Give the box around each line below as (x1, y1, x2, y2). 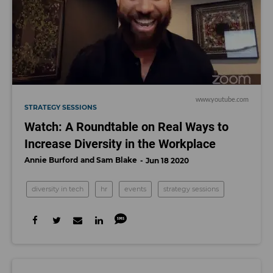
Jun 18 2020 (146, 156, 189, 165)
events (124, 185, 146, 193)
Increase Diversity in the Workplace (24, 136, 216, 151)
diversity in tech (32, 185, 83, 193)
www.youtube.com (196, 95, 249, 103)
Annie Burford (24, 155, 78, 165)
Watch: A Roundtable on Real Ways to (24, 119, 229, 134)
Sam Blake (96, 155, 137, 165)
